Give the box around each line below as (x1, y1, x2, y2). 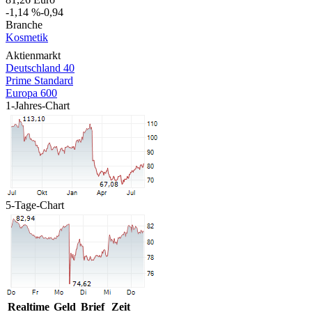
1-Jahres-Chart (6, 99, 70, 111)
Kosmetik (6, 31, 48, 43)
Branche (6, 18, 42, 31)
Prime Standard (6, 74, 73, 86)
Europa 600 (6, 86, 57, 99)
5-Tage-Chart (6, 198, 64, 211)
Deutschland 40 (6, 61, 75, 74)
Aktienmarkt (6, 49, 61, 61)
